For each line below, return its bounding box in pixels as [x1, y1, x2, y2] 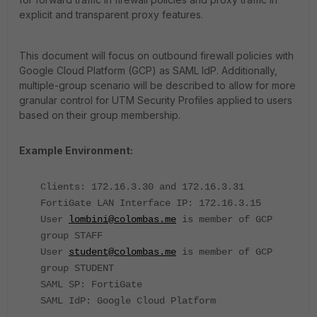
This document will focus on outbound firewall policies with [19, 50, 294, 62]
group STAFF [40, 230, 103, 241]
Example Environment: [19, 144, 133, 156]
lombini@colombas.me [69, 214, 176, 225]
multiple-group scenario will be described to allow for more [19, 79, 296, 91]
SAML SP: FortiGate [40, 279, 142, 290]
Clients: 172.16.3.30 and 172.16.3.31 [40, 181, 244, 192]
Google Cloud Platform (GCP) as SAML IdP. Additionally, [19, 64, 277, 76]
